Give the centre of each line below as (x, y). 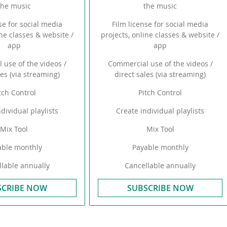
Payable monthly (160, 147)
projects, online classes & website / (160, 35)
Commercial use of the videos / (160, 64)
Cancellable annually (160, 165)
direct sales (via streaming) (160, 74)
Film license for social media (160, 24)
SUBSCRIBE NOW (160, 188)
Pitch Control (160, 92)
